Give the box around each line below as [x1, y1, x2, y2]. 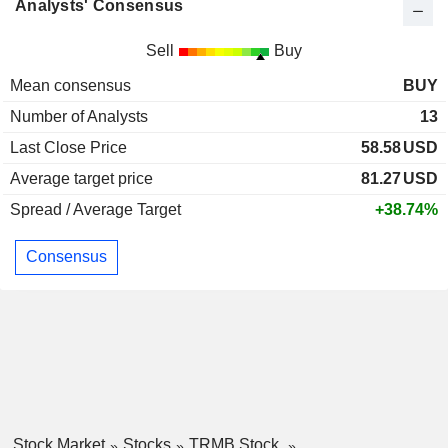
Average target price [10, 169, 153, 187]
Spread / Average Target [10, 200, 181, 218]
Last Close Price [10, 138, 127, 156]
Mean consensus [10, 76, 131, 94]
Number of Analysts [10, 107, 148, 125]
